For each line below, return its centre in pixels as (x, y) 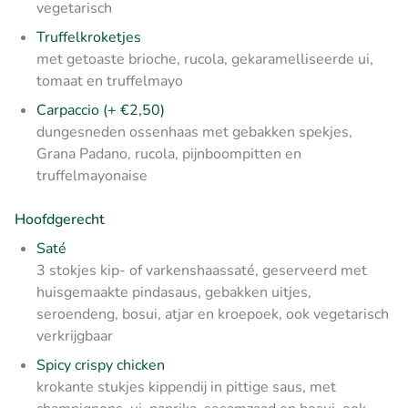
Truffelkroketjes (89, 37)
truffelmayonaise (92, 175)
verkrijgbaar (75, 336)
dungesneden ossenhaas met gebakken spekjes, (194, 132)
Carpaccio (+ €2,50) (101, 110)
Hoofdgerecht (60, 219)
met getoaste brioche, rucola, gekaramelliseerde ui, (205, 59)
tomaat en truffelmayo (110, 81)
